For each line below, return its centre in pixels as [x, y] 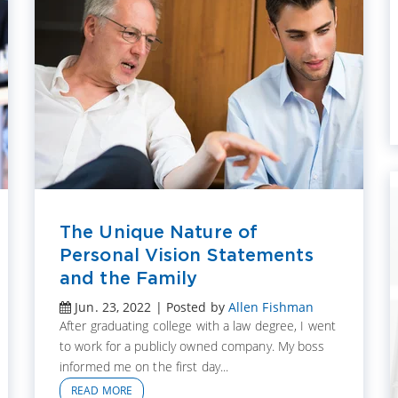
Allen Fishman [271, 307]
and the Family [129, 278]
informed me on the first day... [144, 367]
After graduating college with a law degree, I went [198, 326]
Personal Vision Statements [187, 255]
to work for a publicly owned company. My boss [192, 346]
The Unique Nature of [159, 232]
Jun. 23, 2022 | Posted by [150, 307]
